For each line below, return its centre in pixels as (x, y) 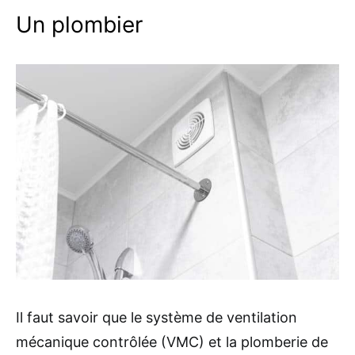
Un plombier (79, 24)
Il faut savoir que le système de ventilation (157, 317)
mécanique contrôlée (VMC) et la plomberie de (172, 342)
